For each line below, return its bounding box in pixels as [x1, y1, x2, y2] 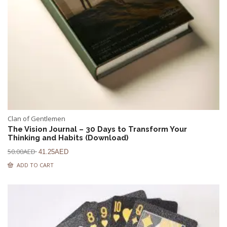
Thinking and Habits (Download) [8, 133, 129, 142]
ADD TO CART [17, 161, 54, 169]
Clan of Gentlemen [8, 114, 65, 123]
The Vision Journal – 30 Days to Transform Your [8, 125, 187, 133]
